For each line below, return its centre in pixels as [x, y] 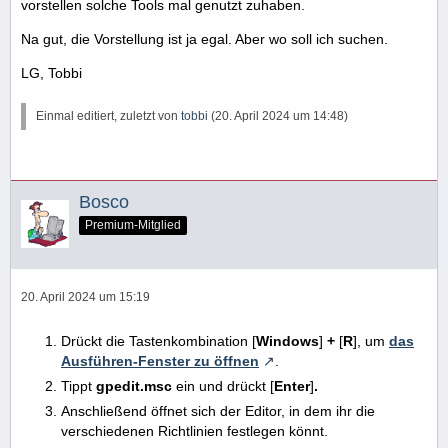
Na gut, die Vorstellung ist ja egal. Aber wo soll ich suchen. [204, 38]
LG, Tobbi [51, 72]
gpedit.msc [134, 385]
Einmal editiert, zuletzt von [108, 115]
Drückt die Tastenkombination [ [158, 340]
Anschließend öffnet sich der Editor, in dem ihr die [218, 410]
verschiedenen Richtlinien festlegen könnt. [194, 430]
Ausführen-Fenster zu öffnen [160, 360]
